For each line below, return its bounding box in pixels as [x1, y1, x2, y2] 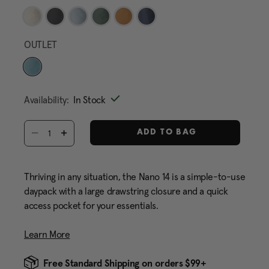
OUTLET [24, 38, 57, 50]
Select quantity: [24, 121, 80, 131]
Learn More [24, 228, 70, 240]
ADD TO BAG [133, 128, 197, 137]
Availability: [24, 94, 69, 106]
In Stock [73, 94, 106, 106]
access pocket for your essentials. [24, 199, 159, 211]
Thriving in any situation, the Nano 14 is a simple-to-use [24, 171, 246, 183]
